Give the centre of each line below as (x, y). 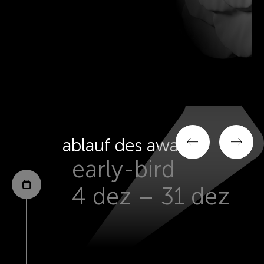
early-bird (123, 169)
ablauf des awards (132, 145)
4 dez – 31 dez (151, 196)
